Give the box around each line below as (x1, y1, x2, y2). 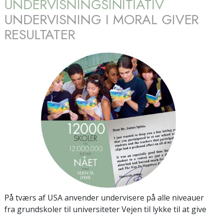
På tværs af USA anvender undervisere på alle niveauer (4, 192, 204, 203)
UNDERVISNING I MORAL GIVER (4, 9, 199, 30)
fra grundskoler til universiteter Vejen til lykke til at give (4, 203, 206, 215)
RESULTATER (4, 24, 75, 45)
